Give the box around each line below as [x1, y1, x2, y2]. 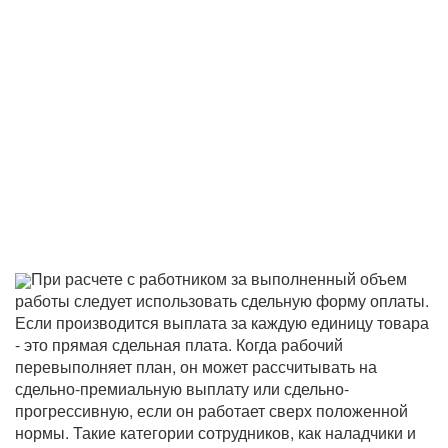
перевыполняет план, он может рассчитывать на [15, 355, 377, 378]
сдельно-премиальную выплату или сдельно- [15, 377, 349, 400]
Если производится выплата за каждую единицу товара [15, 311, 429, 334]
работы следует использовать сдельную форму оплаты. [15, 289, 429, 312]
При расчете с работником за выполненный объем [31, 267, 407, 290]
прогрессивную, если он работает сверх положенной [15, 399, 408, 422]
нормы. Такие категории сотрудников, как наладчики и [15, 421, 416, 444]
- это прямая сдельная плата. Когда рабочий [15, 333, 343, 356]
